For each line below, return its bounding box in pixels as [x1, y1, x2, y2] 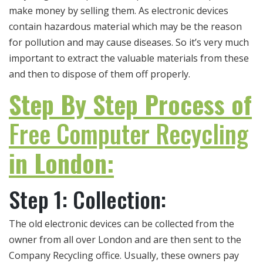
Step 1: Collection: [9, 183, 166, 216]
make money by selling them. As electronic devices [9, 4, 228, 18]
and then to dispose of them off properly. [9, 68, 190, 81]
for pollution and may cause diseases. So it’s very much [9, 36, 249, 49]
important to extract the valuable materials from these [9, 52, 249, 65]
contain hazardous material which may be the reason [9, 20, 242, 33]
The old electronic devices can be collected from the [9, 217, 234, 231]
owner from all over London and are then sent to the [9, 233, 241, 247]
